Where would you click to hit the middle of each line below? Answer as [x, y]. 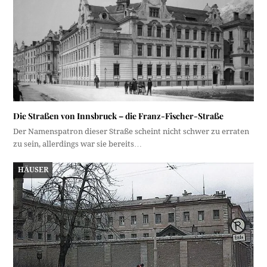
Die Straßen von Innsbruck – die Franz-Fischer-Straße [119, 116]
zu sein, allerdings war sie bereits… [78, 144]
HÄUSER [33, 170]
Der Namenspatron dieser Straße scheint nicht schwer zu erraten [131, 132]
